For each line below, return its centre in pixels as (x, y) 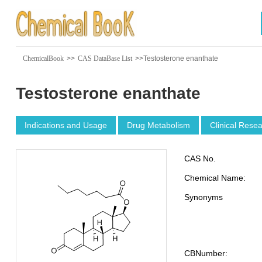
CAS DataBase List (105, 58)
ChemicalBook (43, 58)
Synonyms (203, 197)
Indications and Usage (65, 125)
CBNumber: (206, 253)
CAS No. (200, 158)
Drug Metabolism (158, 125)
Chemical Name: (215, 178)
